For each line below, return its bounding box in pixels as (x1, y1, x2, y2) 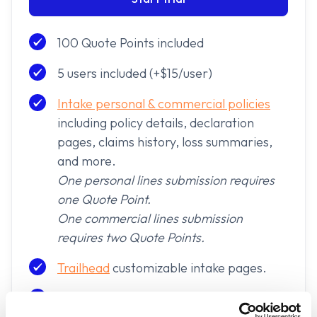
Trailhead (57, 260, 110, 277)
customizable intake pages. (110, 260, 267, 277)
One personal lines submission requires (57, 172, 275, 189)
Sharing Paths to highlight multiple (57, 290, 251, 307)
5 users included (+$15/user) (57, 65, 212, 82)
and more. (57, 153, 116, 170)
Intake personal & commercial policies (57, 96, 270, 113)
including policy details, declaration (57, 115, 254, 132)
